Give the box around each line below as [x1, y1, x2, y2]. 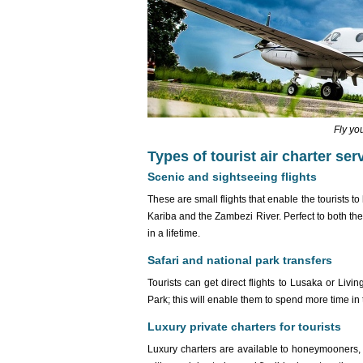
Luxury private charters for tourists [147, 320, 341, 333]
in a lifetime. [147, 228, 200, 239]
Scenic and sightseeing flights [147, 170, 317, 183]
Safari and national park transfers [147, 254, 332, 267]
